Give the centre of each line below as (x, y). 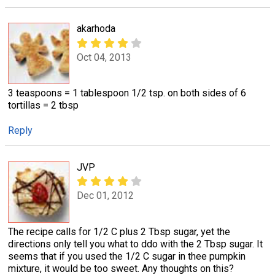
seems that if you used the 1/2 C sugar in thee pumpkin (127, 256)
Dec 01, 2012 (105, 196)
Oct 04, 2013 (104, 57)
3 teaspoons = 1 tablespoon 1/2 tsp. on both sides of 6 (127, 93)
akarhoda (96, 29)
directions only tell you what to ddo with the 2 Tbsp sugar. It (135, 244)
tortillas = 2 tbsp (43, 106)
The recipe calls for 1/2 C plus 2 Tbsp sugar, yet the (119, 231)
